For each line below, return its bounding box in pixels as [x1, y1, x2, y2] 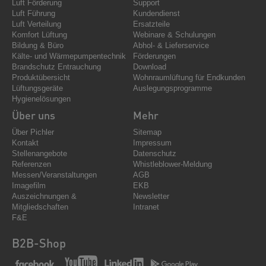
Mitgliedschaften [12, 202, 68, 212]
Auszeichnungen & [12, 192, 77, 201]
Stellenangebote [12, 149, 67, 159]
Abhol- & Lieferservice [133, 41, 209, 50]
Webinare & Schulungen [133, 30, 216, 40]
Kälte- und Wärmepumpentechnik [12, 52, 126, 61]
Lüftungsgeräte [12, 84, 63, 93]
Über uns [12, 108, 55, 122]
